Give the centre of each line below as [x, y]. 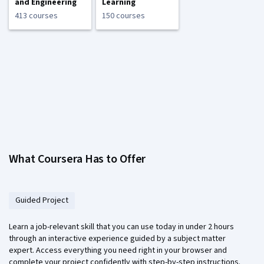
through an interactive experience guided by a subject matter [117, 239]
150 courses [123, 16]
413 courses [36, 16]
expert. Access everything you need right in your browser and [118, 251]
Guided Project [42, 201]
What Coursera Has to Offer [77, 159]
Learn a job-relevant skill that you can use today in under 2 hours [121, 227]
